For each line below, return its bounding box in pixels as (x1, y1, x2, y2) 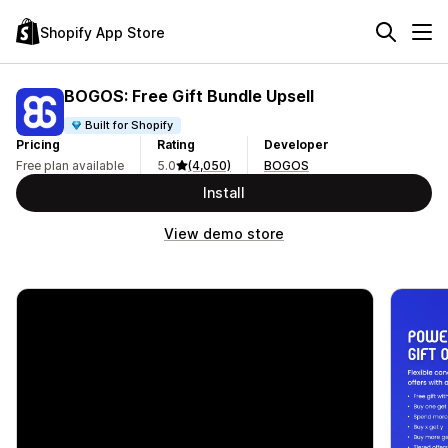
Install (203, 184, 245, 201)
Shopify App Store (40, 23, 165, 41)
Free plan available (16, 158, 124, 173)
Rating (157, 137, 195, 152)
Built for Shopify (85, 117, 174, 132)
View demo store (164, 225, 284, 242)
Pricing (16, 137, 60, 152)
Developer (264, 137, 329, 152)
